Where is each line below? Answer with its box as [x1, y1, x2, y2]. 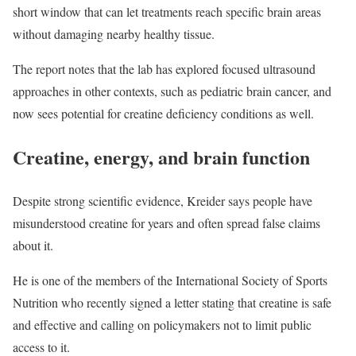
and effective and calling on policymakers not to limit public [13, 315, 311, 333]
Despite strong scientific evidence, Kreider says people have [13, 192, 312, 209]
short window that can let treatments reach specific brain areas [13, 2, 321, 20]
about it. [13, 236, 53, 253]
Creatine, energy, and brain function [13, 142, 310, 171]
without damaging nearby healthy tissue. [13, 25, 215, 42]
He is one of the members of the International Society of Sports [13, 271, 327, 288]
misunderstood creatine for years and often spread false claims [13, 214, 320, 231]
